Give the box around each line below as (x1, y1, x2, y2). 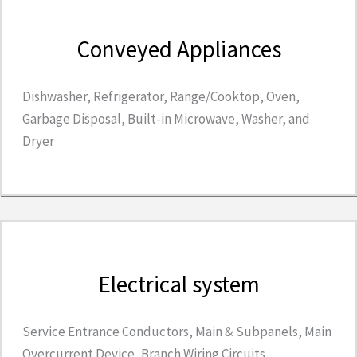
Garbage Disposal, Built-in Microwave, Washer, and (22, 110, 310, 128)
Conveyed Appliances (76, 34, 281, 65)
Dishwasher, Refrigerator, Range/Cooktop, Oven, (22, 88, 300, 106)
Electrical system (97, 269, 260, 300)
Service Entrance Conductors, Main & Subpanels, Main (22, 323, 331, 341)
